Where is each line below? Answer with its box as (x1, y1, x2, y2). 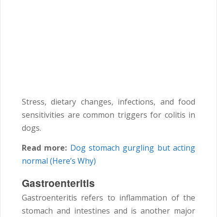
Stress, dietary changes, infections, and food (22, 96, 195, 107)
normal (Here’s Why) (22, 155, 96, 166)
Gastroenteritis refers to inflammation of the (22, 192, 195, 203)
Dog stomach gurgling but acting (70, 142, 196, 153)
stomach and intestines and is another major (22, 205, 195, 216)
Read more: (22, 142, 67, 153)
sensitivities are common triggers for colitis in (22, 109, 195, 120)
